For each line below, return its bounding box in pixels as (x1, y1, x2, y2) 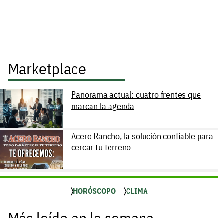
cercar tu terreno (71, 141, 131, 153)
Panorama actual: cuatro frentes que (71, 89, 201, 100)
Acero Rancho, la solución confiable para (71, 130, 213, 142)
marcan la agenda (71, 100, 134, 111)
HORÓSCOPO (73, 185, 116, 196)
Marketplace (8, 58, 86, 79)
